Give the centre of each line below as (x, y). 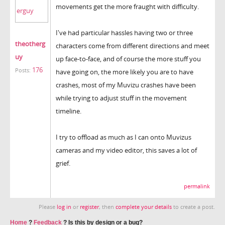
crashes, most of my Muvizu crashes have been (126, 85)
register (89, 207)
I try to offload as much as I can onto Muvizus (124, 137)
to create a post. (193, 207)
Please (48, 207)
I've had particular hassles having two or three (124, 32)
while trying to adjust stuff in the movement (121, 98)
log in (64, 207)
